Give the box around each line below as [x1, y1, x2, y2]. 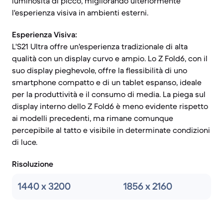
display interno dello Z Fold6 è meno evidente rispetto [12, 101, 208, 111]
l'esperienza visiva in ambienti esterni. [12, 7, 148, 17]
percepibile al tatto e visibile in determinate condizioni [12, 125, 210, 135]
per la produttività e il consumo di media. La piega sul [12, 89, 206, 99]
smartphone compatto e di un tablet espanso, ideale [12, 77, 202, 87]
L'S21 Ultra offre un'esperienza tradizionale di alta [12, 41, 188, 51]
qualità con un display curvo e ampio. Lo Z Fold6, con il [12, 53, 208, 63]
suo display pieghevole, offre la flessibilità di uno [12, 65, 187, 75]
